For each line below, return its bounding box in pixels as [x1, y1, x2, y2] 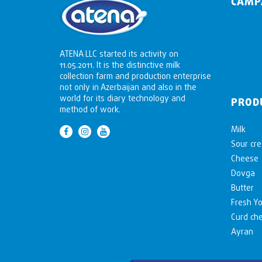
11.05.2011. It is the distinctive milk [60, 60, 180, 70]
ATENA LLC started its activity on [60, 49, 178, 59]
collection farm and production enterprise [60, 71, 211, 81]
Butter [230, 182, 254, 193]
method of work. [60, 104, 120, 115]
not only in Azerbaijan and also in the [60, 82, 196, 92]
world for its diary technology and [60, 93, 185, 104]
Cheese [230, 153, 258, 164]
